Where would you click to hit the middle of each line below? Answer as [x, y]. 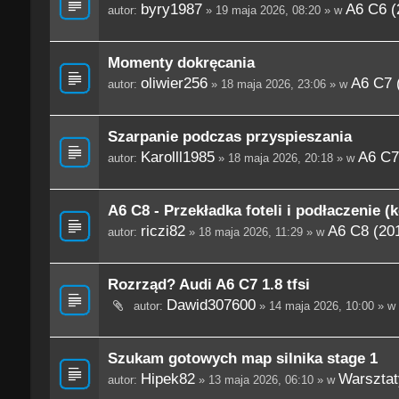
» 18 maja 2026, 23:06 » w [279, 85]
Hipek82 [167, 379]
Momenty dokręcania [181, 63]
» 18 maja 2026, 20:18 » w [286, 159]
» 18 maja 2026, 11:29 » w [256, 232]
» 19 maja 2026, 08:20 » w [273, 11]
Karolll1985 [177, 157]
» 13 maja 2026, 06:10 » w [266, 380]
